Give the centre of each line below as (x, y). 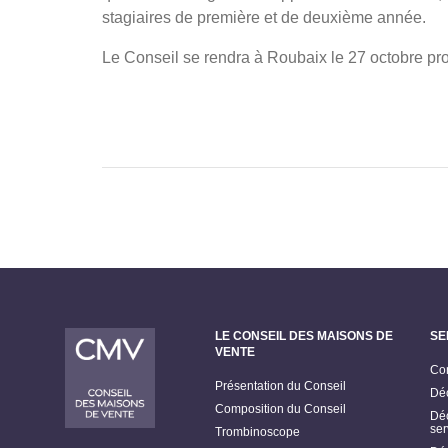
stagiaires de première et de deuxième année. (264, 17)
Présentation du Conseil (280, 386)
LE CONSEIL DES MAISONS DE (304, 336)
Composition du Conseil (280, 409)
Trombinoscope (257, 432)
